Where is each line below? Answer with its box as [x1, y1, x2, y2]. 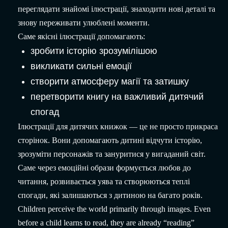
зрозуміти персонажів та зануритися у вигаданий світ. [18, 150, 206, 159]
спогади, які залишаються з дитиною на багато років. [18, 191, 203, 200]
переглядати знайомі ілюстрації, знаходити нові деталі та [18, 5, 215, 14]
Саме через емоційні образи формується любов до [18, 163, 191, 173]
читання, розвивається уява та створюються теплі [18, 177, 190, 186]
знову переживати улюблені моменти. [18, 18, 150, 27]
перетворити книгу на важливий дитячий [31, 92, 204, 102]
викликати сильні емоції [31, 61, 132, 72]
